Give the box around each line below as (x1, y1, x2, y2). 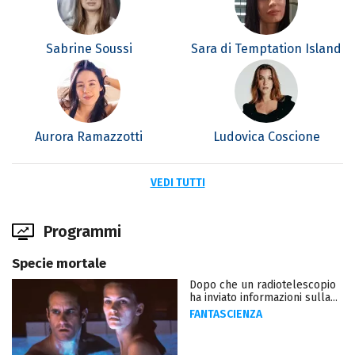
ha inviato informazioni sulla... (189, 291, 338, 305)
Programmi (44, 222, 121, 242)
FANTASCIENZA (189, 307, 262, 322)
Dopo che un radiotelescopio (189, 278, 336, 292)
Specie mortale (12, 255, 106, 273)
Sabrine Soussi (45, 41, 132, 57)
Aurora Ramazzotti (35, 129, 143, 145)
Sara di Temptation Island (191, 41, 342, 57)
